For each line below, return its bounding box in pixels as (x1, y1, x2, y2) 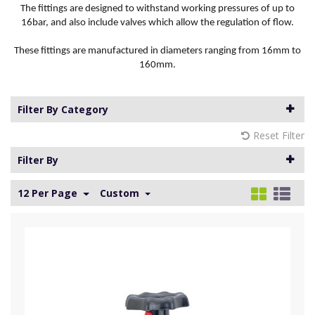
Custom (99, 186, 142, 200)
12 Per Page (18, 186, 80, 200)
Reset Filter (253, 128, 304, 142)
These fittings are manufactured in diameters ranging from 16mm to (14, 45, 301, 56)
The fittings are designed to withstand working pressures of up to (20, 3, 295, 14)
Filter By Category (18, 102, 108, 116)
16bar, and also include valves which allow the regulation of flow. (21, 17, 294, 28)
